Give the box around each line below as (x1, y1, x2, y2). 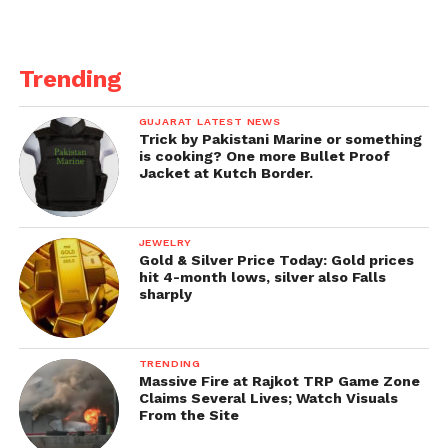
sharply (138, 285, 192, 302)
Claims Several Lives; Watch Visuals (138, 389, 398, 406)
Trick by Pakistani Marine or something (138, 130, 422, 147)
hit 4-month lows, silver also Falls (138, 268, 386, 285)
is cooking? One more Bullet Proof (138, 147, 390, 164)
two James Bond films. (18, 29, 192, 50)
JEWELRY (138, 235, 193, 249)
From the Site (138, 406, 239, 423)
